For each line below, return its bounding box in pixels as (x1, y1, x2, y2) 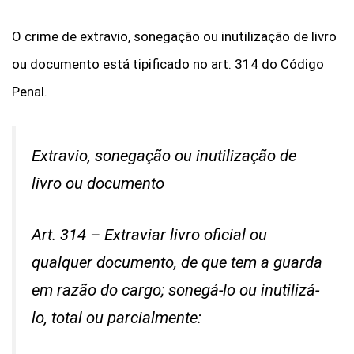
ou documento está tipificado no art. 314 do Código (12, 56, 324, 72)
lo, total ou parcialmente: (32, 308, 201, 328)
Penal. (12, 84, 47, 100)
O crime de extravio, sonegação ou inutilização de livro (12, 28, 337, 44)
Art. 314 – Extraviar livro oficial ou (32, 225, 267, 245)
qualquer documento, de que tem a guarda (32, 253, 322, 273)
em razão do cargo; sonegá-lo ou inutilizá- (32, 281, 319, 300)
